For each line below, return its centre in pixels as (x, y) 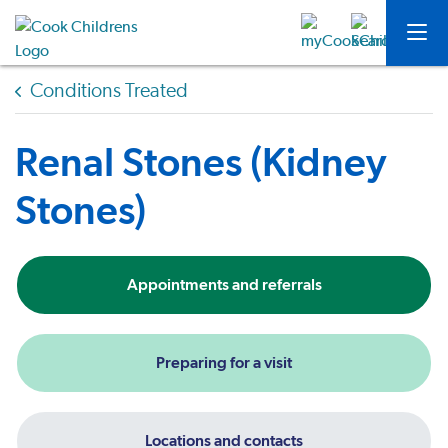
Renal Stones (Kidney (200, 161)
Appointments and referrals (224, 284)
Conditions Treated (109, 91)
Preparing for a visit (224, 362)
